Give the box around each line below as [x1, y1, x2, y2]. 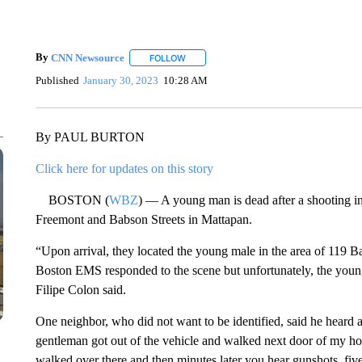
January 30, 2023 [83, 74, 159, 86]
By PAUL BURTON [35, 130, 145, 144]
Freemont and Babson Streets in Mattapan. [35, 213, 252, 226]
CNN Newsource [50, 51, 124, 64]
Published [35, 74, 79, 86]
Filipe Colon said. [35, 283, 126, 297]
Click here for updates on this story [35, 162, 213, 175]
